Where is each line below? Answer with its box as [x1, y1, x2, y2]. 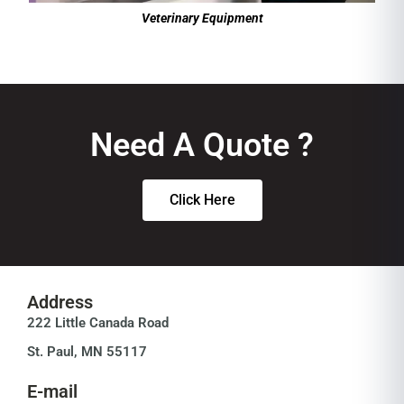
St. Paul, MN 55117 [27, 344, 147, 361]
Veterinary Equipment [141, 11, 263, 26]
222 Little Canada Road [27, 315, 169, 332]
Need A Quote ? [90, 126, 314, 165]
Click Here [169, 191, 235, 209]
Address [27, 291, 93, 314]
